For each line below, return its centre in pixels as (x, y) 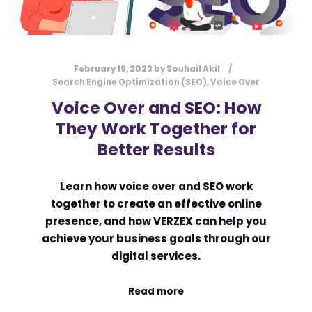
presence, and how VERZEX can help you (156, 221)
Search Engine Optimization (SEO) (130, 83)
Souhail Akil (193, 69)
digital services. (156, 256)
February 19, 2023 (113, 69)
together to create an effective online (156, 203)
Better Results (156, 150)
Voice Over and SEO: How (156, 108)
